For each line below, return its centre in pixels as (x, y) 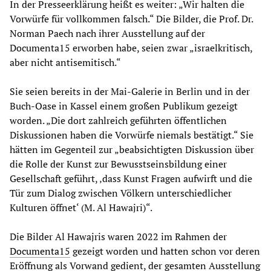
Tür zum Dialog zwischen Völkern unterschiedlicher (121, 193)
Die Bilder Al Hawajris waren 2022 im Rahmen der (118, 236)
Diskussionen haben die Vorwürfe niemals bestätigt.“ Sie (132, 135)
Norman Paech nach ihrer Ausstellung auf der (107, 33)
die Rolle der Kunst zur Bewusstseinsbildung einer (118, 164)
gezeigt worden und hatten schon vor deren (165, 251)
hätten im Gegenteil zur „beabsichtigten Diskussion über (132, 149)
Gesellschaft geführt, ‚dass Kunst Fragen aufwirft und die (131, 178)
